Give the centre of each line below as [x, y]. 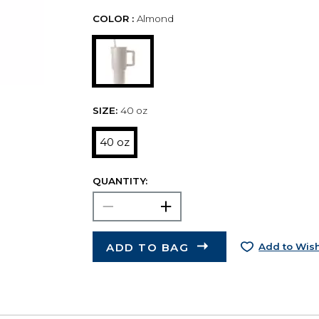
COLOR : [113, 19]
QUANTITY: [120, 181]
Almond [155, 19]
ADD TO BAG [148, 247]
